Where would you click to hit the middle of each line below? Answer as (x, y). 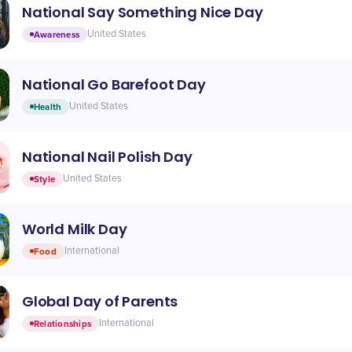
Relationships (62, 323)
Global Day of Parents (100, 301)
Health (48, 106)
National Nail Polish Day (107, 156)
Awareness (57, 34)
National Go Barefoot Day (114, 84)
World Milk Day (75, 229)
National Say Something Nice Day (143, 12)
